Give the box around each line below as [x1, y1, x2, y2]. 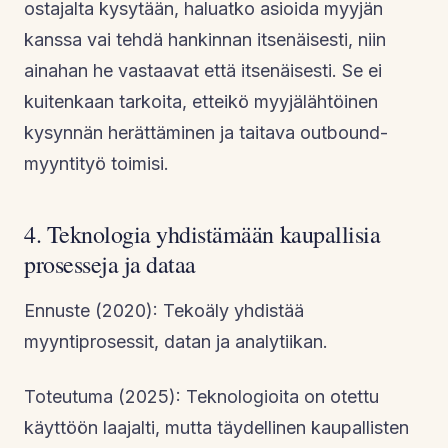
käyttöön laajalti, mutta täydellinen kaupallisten [24, 416, 409, 438]
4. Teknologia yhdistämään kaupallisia [24, 217, 381, 250]
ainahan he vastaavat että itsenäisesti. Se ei [24, 59, 382, 81]
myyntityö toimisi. [24, 152, 169, 174]
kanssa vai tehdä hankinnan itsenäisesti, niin [24, 28, 386, 50]
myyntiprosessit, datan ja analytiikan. [24, 330, 328, 352]
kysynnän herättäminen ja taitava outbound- [24, 121, 388, 143]
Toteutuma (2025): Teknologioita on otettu [24, 385, 379, 407]
